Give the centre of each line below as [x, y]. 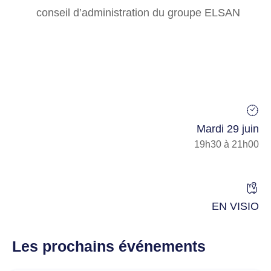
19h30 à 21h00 [227, 145]
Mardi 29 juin [228, 129]
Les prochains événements [109, 247]
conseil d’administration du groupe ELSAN [138, 13]
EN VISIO [235, 207]
